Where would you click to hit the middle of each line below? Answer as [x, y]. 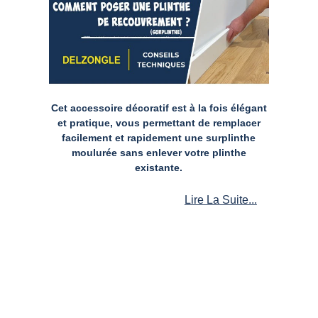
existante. [159, 168]
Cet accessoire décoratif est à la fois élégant [159, 108]
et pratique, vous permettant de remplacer [159, 123]
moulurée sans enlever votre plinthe [159, 153]
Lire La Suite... [220, 199]
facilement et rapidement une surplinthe [159, 138]
